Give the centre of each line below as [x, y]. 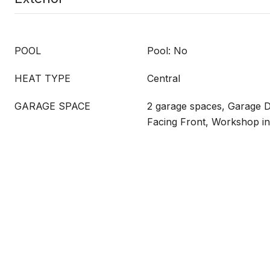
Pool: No [167, 51]
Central [164, 78]
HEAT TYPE [42, 78]
